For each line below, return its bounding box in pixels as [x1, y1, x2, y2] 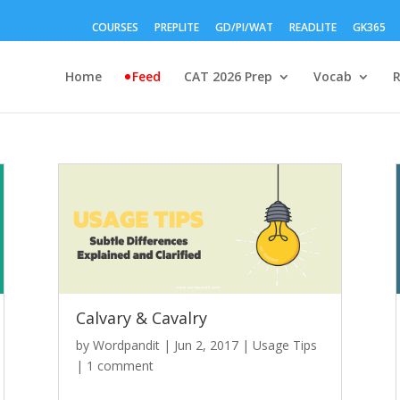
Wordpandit [92, 337, 160, 354]
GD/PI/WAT [214, 20, 273, 35]
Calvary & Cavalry [75, 307, 207, 329]
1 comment [86, 357, 154, 374]
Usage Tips [252, 337, 317, 354]
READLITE [288, 20, 337, 35]
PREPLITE [154, 20, 199, 35]
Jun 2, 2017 [173, 337, 238, 354]
